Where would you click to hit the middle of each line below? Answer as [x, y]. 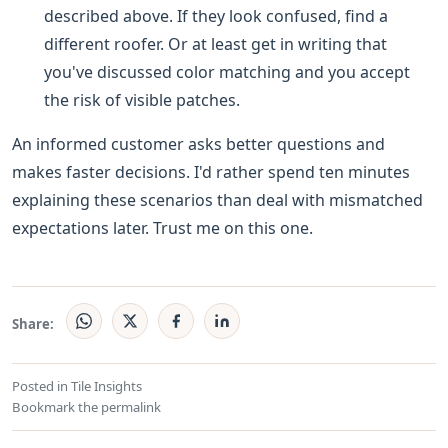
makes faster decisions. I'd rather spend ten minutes [211, 172]
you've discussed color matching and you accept [227, 72]
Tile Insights [106, 385]
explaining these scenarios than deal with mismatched [217, 200]
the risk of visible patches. [142, 100]
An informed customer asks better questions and [198, 144]
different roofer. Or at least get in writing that [215, 44]
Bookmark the [56, 406]
